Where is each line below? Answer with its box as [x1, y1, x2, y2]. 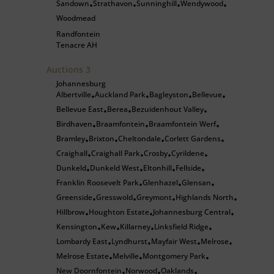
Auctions [46, 64, 86, 75]
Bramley [56, 133, 85, 144]
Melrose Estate [56, 251, 109, 261]
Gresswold [96, 192, 133, 202]
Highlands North [176, 192, 234, 202]
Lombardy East [56, 236, 108, 246]
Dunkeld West [90, 163, 139, 173]
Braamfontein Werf [149, 119, 216, 129]
